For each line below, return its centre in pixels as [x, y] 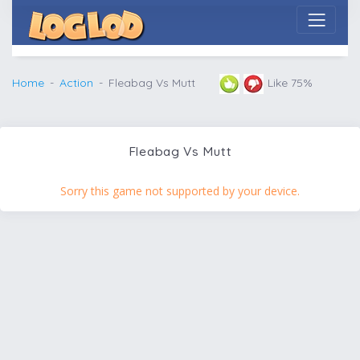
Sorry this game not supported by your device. [180, 190]
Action [76, 82]
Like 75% [290, 82]
